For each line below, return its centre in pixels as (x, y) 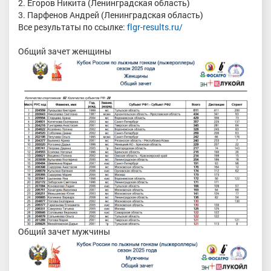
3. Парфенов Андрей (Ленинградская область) (111, 15)
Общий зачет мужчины (64, 232)
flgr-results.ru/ (155, 27)
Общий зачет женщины (65, 51)
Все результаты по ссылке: (73, 27)
